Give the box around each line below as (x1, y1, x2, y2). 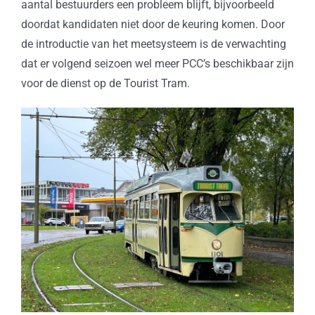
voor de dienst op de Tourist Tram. (20, 77, 190, 91)
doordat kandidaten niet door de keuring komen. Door (20, 18, 285, 32)
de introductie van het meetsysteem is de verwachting (20, 37, 286, 51)
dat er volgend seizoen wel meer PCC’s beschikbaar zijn (20, 57, 294, 71)
